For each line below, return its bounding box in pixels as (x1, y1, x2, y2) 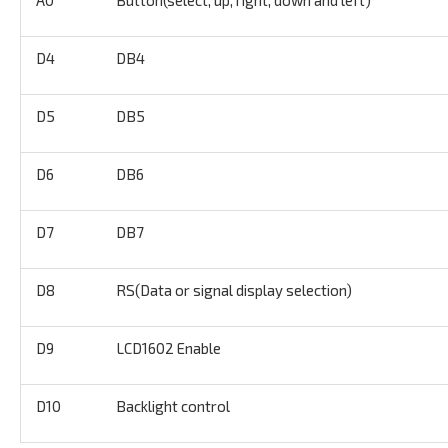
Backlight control (116, 396, 230, 415)
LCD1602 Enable (116, 338, 221, 357)
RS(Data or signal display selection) (116, 280, 352, 299)
